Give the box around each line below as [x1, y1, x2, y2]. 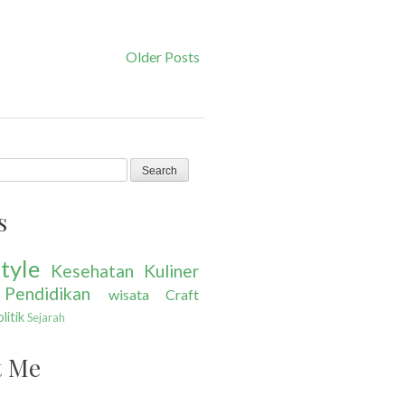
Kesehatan [51, 259, 134, 281]
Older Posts [126, 48, 200, 65]
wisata [108, 285, 149, 303]
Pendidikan [5, 282, 91, 304]
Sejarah [27, 309, 65, 325]
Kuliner [144, 259, 199, 281]
